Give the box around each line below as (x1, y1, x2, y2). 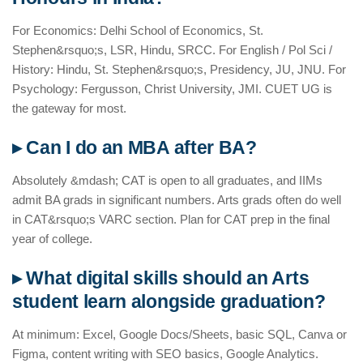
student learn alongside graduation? (12, 292, 326, 313)
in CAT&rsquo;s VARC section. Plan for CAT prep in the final (12, 212, 330, 227)
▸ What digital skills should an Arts (12, 268, 310, 289)
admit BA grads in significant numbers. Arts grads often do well (12, 193, 341, 207)
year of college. (12, 232, 92, 246)
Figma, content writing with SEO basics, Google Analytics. (12, 347, 318, 361)
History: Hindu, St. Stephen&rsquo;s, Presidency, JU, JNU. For (12, 62, 346, 77)
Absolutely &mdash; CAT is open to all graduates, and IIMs (12, 173, 322, 188)
